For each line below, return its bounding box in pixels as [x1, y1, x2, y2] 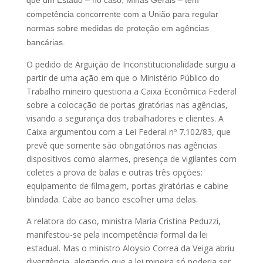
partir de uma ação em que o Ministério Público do [26, 72, 220, 83]
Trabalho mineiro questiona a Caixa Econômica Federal [26, 85, 237, 97]
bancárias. [26, 37, 65, 47]
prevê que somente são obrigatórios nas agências [26, 139, 217, 151]
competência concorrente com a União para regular [26, 9, 218, 19]
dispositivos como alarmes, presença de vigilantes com [26, 153, 237, 164]
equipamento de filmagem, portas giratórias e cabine [26, 180, 228, 191]
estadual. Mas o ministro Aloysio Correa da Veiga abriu [26, 242, 234, 254]
